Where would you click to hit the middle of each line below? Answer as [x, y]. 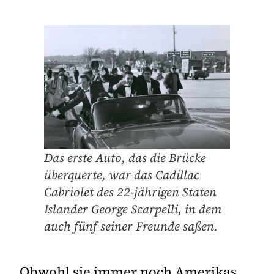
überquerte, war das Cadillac [122, 175]
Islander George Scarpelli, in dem [133, 209]
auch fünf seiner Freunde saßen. [131, 226]
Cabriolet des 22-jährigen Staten [130, 192]
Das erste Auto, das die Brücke [125, 157]
